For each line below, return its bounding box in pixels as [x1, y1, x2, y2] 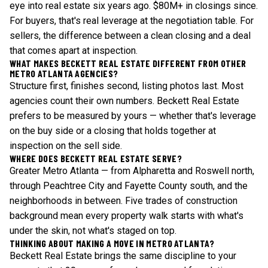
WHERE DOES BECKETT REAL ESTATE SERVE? [10, 153, 182, 164]
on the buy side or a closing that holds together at [10, 125, 216, 136]
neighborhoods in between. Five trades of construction [10, 195, 237, 206]
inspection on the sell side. [10, 140, 122, 151]
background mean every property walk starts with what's [10, 210, 243, 221]
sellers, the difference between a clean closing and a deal [10, 30, 251, 41]
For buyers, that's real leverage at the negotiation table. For [10, 15, 254, 26]
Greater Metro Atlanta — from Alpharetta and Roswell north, [10, 165, 254, 176]
